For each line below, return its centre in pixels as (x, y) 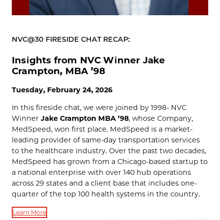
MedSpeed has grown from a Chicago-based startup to (110, 162)
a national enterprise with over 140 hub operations (101, 173)
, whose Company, (161, 119)
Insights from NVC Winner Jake (89, 60)
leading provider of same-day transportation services (106, 140)
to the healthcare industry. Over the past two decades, (109, 151)
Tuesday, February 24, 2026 (62, 90)
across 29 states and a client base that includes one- (104, 183)
